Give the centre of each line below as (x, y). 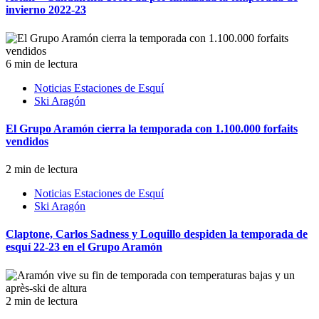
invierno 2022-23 (46, 10)
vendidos (27, 141)
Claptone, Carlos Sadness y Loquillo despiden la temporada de (157, 234)
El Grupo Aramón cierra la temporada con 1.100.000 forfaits (152, 128)
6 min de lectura (42, 63)
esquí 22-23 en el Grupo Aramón (84, 247)
